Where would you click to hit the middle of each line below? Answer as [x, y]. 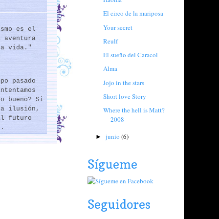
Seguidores [119, 204]
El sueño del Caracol [131, 55]
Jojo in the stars [124, 82]
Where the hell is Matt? [134, 110]
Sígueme [112, 164]
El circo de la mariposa [133, 13]
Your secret [118, 27]
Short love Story [125, 96]
